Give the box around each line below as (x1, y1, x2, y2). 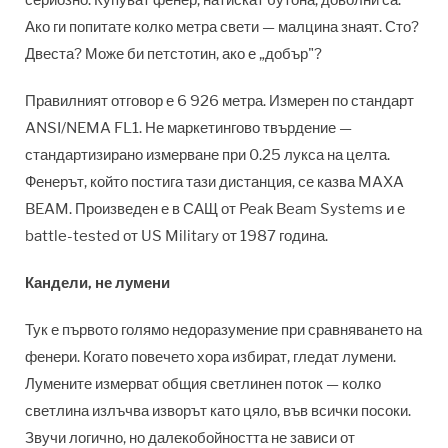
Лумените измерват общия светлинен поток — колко (25, 374, 381, 393)
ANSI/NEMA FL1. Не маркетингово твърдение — (25, 118, 352, 137)
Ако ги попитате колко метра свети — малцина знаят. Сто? (25, 17, 419, 36)
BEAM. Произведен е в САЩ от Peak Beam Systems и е (25, 199, 405, 218)
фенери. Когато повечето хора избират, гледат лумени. (25, 347, 396, 366)
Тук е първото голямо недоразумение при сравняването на (25, 320, 422, 339)
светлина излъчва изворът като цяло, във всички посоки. (25, 401, 411, 420)
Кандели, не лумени (25, 273, 170, 292)
